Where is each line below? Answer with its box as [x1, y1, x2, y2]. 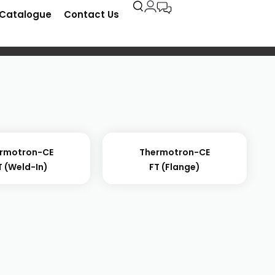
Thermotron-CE [139, 146, 210, 158]
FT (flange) [149, 161, 200, 173]
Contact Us [63, 8, 119, 21]
